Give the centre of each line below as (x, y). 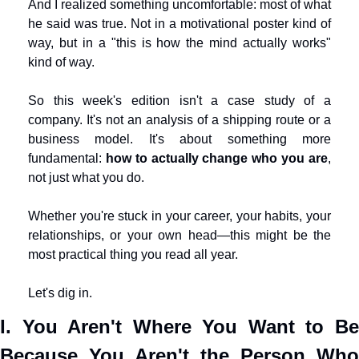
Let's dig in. (60, 293)
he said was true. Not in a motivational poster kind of (179, 24)
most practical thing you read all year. (133, 254)
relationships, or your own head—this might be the (179, 235)
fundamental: (67, 158)
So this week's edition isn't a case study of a (179, 101)
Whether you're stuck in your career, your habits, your (179, 216)
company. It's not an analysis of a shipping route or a (179, 120)
